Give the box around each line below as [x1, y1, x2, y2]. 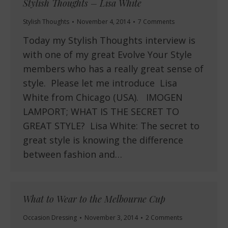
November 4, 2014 [77, 17, 130, 26]
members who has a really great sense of [23, 63, 204, 75]
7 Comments [138, 17, 175, 26]
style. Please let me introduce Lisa [23, 77, 177, 90]
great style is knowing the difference [23, 134, 183, 147]
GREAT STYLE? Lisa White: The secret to [23, 120, 199, 132]
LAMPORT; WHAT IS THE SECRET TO [23, 105, 179, 118]
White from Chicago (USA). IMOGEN [23, 91, 183, 104]
